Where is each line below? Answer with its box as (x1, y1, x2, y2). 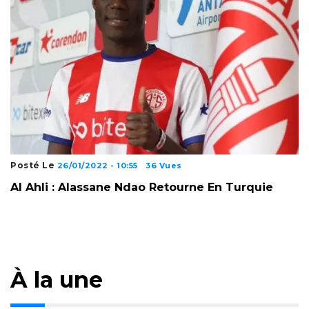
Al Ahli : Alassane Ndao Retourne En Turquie (10, 180, 273, 194)
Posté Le (10, 159, 57, 170)
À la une (10, 266, 103, 293)
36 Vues (146, 160, 182, 170)
